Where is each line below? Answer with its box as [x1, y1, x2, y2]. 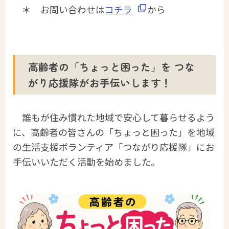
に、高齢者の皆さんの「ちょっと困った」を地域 [13, 125, 215, 139]
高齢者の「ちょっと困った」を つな [28, 59, 195, 75]
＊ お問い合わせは [13, 3, 105, 16]
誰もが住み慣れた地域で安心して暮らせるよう [22, 110, 215, 124]
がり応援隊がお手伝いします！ [28, 75, 171, 90]
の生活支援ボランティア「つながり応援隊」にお [13, 140, 215, 153]
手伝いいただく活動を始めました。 [13, 154, 160, 168]
